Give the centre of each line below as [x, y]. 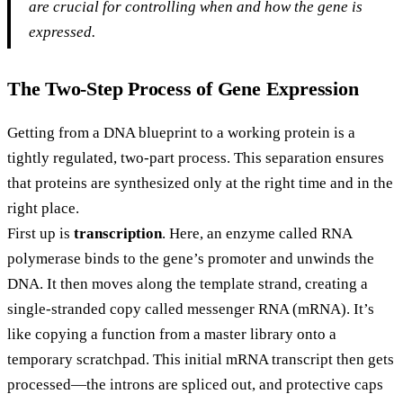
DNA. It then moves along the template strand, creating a [188, 283]
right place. [43, 208]
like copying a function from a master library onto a [172, 334]
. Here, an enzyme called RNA [257, 233]
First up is [40, 233]
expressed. [62, 31]
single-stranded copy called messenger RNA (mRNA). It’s [191, 309]
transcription [118, 233]
